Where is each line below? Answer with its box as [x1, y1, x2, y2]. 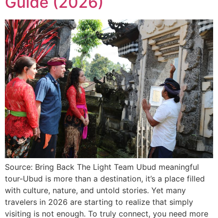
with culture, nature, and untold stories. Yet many [5, 185, 186, 195]
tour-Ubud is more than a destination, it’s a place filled [5, 173, 205, 183]
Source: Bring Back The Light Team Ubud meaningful [5, 162, 199, 172]
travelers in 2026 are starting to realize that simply [5, 197, 193, 207]
